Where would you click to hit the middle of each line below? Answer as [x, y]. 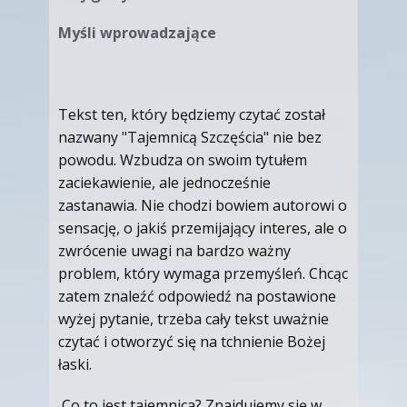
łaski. [75, 364]
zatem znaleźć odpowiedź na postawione [197, 296]
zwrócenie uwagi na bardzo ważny [174, 251]
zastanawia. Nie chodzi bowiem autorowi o [203, 205]
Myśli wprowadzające [137, 33]
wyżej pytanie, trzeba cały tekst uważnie [194, 319]
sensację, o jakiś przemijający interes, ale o [203, 228]
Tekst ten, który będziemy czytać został [192, 114]
